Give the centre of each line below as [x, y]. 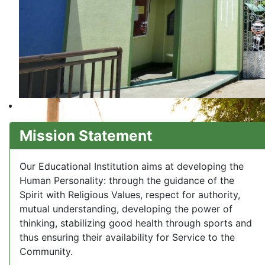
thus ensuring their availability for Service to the [127, 237]
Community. [46, 252]
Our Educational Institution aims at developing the [132, 167]
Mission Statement [86, 136]
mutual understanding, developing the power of [126, 209]
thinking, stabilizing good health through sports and [136, 223]
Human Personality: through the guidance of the [127, 181]
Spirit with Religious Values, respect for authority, [130, 195]
